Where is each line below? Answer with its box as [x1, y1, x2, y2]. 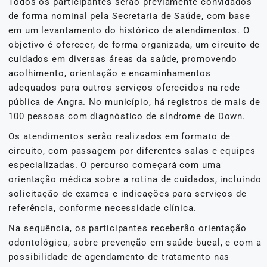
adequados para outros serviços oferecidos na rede [8, 82, 241, 93]
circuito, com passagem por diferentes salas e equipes [8, 145, 256, 156]
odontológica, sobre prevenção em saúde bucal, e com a [8, 237, 262, 248]
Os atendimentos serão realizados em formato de [8, 131, 231, 142]
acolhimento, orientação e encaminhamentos [8, 67, 211, 79]
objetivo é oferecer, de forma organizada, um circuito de [8, 39, 260, 50]
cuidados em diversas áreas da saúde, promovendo [8, 53, 238, 64]
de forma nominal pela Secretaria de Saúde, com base [8, 10, 250, 21]
